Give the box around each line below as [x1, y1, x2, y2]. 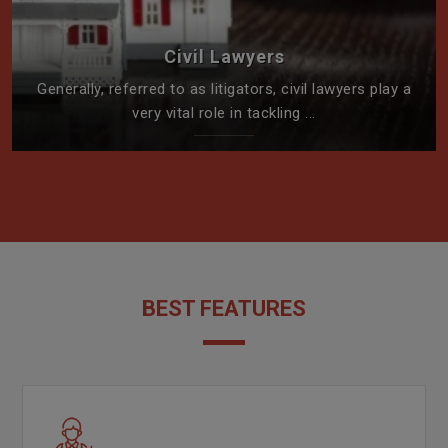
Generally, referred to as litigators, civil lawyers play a [37, 79, 411, 98]
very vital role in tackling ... [132, 103, 316, 122]
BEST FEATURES [142, 295, 306, 321]
